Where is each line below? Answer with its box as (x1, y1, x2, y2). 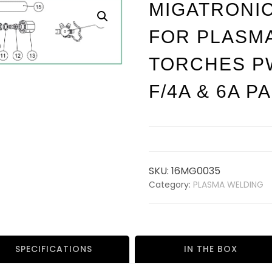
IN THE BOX (184, 243, 237, 255)
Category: (148, 178, 193, 191)
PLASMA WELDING (192, 178, 263, 191)
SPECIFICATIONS (15, 243, 92, 255)
